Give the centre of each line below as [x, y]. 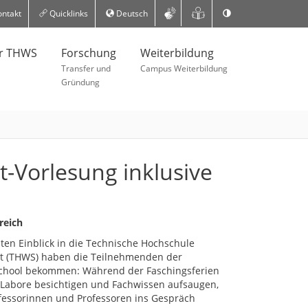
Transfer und [86, 68]
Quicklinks [67, 13]
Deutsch [131, 13]
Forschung [89, 53]
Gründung [80, 82]
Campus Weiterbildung [184, 68]
